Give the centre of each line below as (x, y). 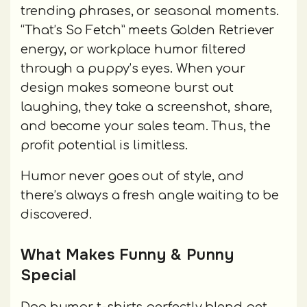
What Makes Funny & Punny (127, 255)
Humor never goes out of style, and (132, 176)
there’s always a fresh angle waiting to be (150, 196)
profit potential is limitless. (105, 146)
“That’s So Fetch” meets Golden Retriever (148, 30)
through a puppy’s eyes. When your (133, 69)
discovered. (57, 215)
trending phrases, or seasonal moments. (150, 11)
